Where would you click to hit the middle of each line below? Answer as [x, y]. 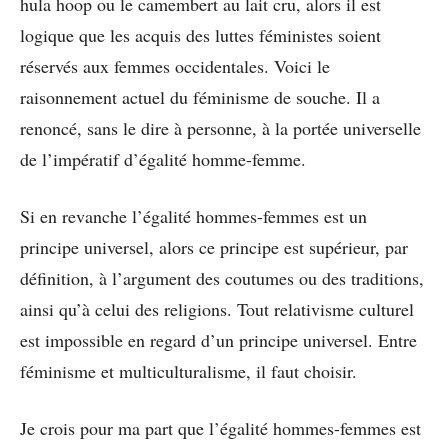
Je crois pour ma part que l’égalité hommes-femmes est [220, 427]
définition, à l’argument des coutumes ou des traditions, [222, 277]
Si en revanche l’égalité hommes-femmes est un [193, 215]
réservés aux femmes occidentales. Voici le [175, 65]
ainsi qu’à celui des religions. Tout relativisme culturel [217, 308]
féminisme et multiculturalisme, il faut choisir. [188, 370]
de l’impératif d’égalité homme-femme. [163, 158]
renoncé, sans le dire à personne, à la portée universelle [220, 127]
